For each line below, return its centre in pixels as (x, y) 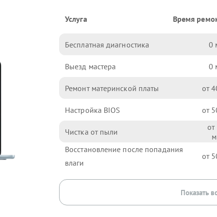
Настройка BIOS (93, 110)
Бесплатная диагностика (107, 44)
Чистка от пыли (92, 132)
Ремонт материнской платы (112, 88)
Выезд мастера (91, 66)
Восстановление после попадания (124, 149)
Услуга (76, 19)
